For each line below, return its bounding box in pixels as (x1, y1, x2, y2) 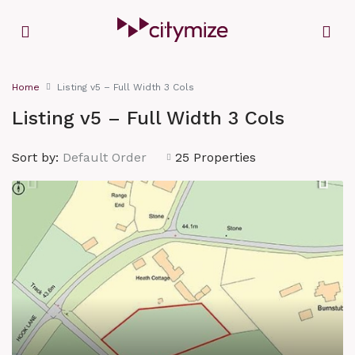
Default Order (63, 150, 147, 165)
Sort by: (12, 150, 59, 165)
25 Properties (175, 150, 256, 165)
